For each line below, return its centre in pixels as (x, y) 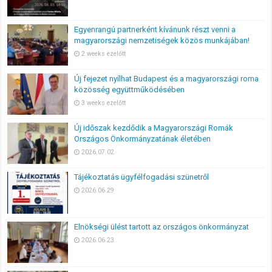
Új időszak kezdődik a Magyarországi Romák (154, 128)
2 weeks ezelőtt (104, 53)
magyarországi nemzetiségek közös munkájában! (162, 40)
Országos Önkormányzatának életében (143, 139)
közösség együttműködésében (130, 90)
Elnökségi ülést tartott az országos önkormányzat (162, 226)
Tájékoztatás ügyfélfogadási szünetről (142, 177)
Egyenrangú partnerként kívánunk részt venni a (155, 29)
